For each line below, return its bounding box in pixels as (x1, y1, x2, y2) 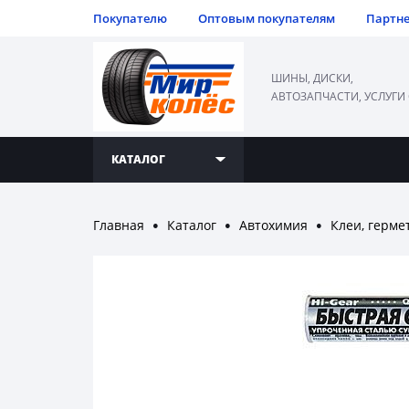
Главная (93, 216, 144, 234)
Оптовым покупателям (198, 10, 335, 26)
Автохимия (239, 216, 308, 234)
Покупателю (93, 10, 167, 26)
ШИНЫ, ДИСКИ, (271, 70, 353, 86)
